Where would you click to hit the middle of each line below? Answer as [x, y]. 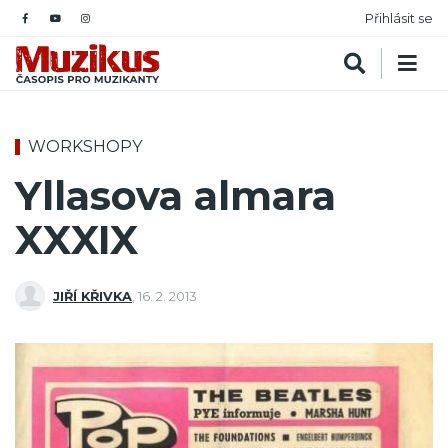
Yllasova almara [175, 196]
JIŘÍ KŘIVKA [92, 296]
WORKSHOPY [85, 146]
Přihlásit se [399, 18]
